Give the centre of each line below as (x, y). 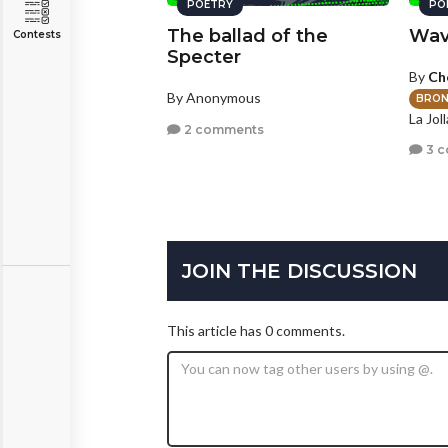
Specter (204, 57)
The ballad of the (247, 36)
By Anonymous (214, 98)
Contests (36, 34)
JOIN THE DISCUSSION (299, 270)
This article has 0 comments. (256, 330)
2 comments (222, 129)
